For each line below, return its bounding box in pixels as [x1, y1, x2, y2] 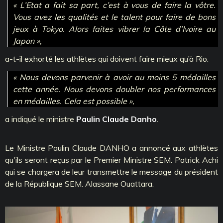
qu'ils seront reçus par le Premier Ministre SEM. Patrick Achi [5, 155, 218, 165]
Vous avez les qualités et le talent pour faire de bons [13, 11, 216, 22]
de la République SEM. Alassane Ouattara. [5, 179, 154, 189]
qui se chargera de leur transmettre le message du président [5, 167, 218, 177]
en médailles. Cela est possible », [13, 96, 134, 107]
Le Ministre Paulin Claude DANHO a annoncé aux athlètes [5, 143, 218, 153]
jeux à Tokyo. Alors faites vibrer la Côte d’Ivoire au [13, 23, 216, 34]
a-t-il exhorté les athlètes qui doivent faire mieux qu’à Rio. [5, 53, 209, 64]
